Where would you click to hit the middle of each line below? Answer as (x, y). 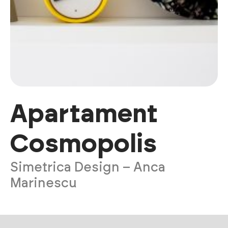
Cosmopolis (83, 144)
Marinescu (44, 183)
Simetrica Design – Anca (88, 167)
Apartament (84, 114)
